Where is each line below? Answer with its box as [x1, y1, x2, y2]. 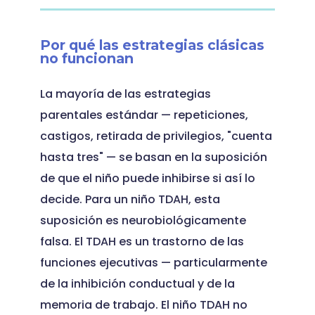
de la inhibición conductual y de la [39, 276, 235, 292]
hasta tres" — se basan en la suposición [39, 149, 267, 165]
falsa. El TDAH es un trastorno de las [39, 233, 244, 250]
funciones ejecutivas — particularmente [39, 255, 267, 271]
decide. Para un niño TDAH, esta [39, 191, 220, 207]
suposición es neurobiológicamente [39, 212, 246, 229]
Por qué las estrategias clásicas [39, 37, 264, 53]
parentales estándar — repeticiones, [39, 107, 248, 123]
